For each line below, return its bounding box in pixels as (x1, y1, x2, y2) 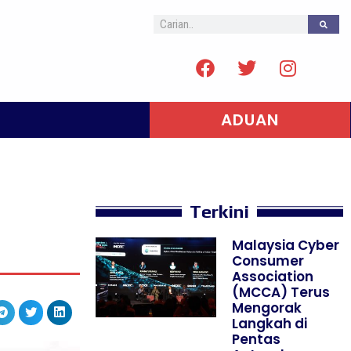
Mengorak (232, 299, 302, 317)
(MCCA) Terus (232, 283, 331, 302)
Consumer (232, 251, 305, 270)
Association (232, 267, 314, 286)
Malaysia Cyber (232, 236, 340, 255)
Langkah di (232, 314, 308, 333)
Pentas (232, 330, 281, 349)
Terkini (189, 201, 249, 222)
